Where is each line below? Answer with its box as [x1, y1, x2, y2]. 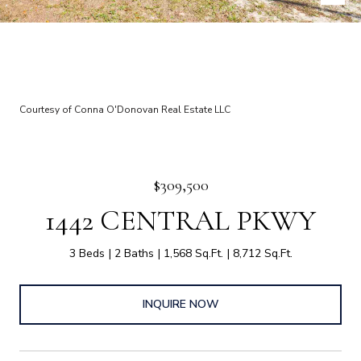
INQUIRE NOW [142, 296, 219, 312]
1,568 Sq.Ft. [163, 246, 223, 261]
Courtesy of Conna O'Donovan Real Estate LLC [19, 103, 230, 116]
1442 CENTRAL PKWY [45, 203, 316, 238]
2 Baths [114, 246, 154, 261]
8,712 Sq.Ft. [232, 246, 293, 261]
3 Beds [68, 246, 105, 261]
